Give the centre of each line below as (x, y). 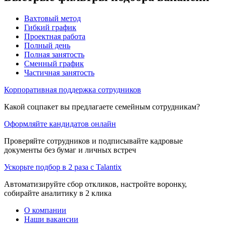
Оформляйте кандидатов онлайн (60, 124)
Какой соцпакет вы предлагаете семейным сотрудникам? (102, 106)
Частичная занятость (59, 72)
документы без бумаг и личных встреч (70, 150)
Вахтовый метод (52, 18)
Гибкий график (50, 27)
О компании (45, 210)
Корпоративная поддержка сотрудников (73, 89)
